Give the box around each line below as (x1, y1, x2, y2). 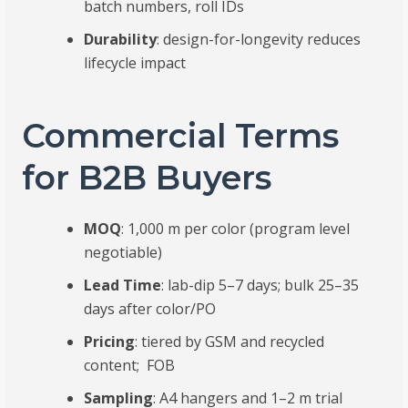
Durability (84, 29, 158, 50)
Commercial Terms (22, 116, 340, 157)
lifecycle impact (84, 53, 187, 74)
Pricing (84, 331, 136, 352)
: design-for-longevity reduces (157, 29, 362, 50)
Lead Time (84, 275, 162, 296)
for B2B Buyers (22, 158, 272, 199)
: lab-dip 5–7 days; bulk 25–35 (161, 275, 360, 296)
